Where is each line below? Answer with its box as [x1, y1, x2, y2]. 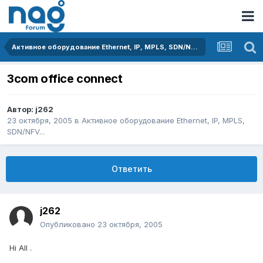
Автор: [7, 104, 35, 114]
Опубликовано [40, 220, 97, 230]
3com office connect [7, 72, 123, 86]
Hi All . [9, 243, 32, 253]
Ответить [111, 164, 152, 174]
